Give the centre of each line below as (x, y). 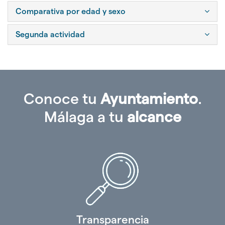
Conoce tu (62, 98)
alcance (154, 117)
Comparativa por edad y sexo (71, 11)
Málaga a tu (85, 117)
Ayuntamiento (149, 98)
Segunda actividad (50, 34)
